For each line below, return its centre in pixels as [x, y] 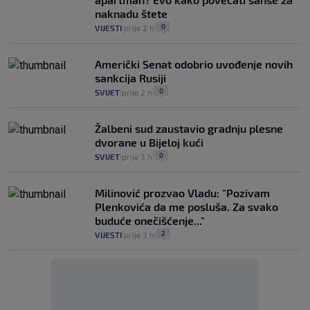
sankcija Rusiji [130, 78]
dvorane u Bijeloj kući [149, 142]
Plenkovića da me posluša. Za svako [186, 207]
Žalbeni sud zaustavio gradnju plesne [189, 128]
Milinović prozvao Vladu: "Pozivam [182, 193]
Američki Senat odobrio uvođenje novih [194, 64]
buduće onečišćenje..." [150, 220]
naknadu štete [131, 13]
